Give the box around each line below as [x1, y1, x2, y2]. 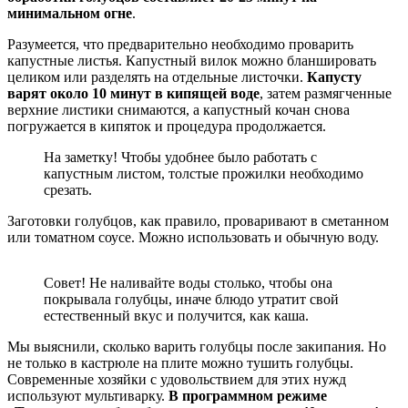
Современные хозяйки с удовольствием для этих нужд [7, 371, 346, 387]
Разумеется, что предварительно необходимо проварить [7, 36, 353, 52]
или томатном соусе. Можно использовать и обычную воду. [7, 229, 379, 245]
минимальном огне [7, 5, 132, 21]
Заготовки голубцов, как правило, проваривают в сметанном [7, 212, 389, 229]
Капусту [307, 68, 362, 85]
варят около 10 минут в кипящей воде [7, 85, 260, 101]
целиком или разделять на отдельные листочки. [7, 68, 307, 85]
